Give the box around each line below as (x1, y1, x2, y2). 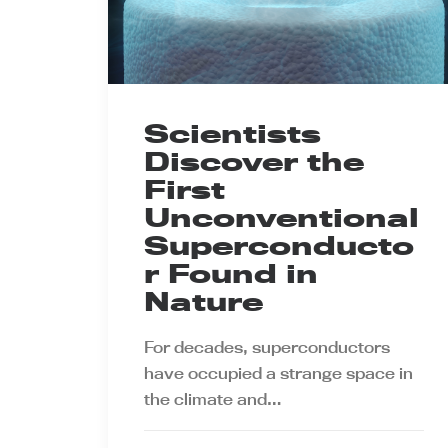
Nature (144, 286, 263, 317)
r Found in (144, 258, 318, 289)
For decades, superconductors (144, 337, 390, 357)
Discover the (144, 146, 364, 177)
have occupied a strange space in (144, 363, 413, 383)
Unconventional (144, 202, 419, 233)
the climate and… (144, 389, 282, 409)
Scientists (144, 118, 321, 149)
